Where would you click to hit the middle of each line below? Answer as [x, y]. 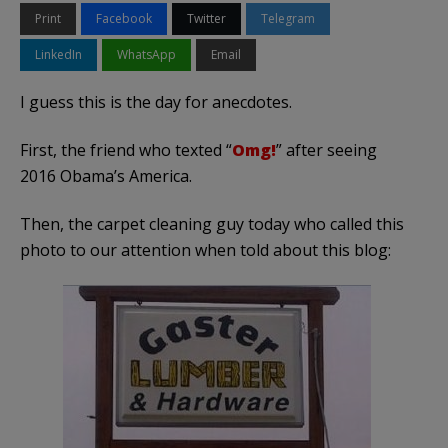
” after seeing [326, 149]
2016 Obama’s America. [106, 175]
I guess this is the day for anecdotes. [156, 101]
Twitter [206, 18]
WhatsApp [146, 54]
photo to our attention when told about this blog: [205, 249]
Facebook [124, 18]
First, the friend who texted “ [126, 149]
